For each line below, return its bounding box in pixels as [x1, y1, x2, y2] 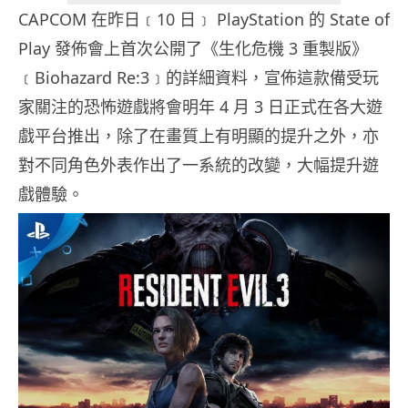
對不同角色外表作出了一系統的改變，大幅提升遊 [18, 154, 379, 177]
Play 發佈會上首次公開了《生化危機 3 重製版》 [18, 37, 368, 60]
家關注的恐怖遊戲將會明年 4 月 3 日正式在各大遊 [18, 96, 382, 118]
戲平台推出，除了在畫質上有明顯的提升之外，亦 [18, 125, 379, 148]
